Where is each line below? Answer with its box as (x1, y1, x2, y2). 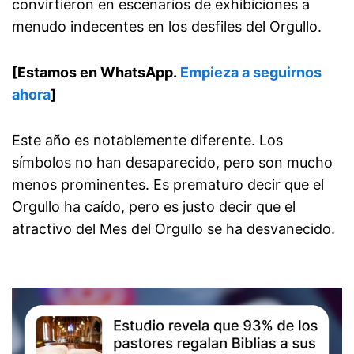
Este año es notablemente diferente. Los (12, 131, 283, 149)
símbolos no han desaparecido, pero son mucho (12, 153, 333, 171)
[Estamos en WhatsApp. (12, 63, 180, 81)
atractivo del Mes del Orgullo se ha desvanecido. (12, 220, 335, 237)
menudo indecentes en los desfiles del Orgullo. (12, 17, 322, 35)
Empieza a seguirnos (180, 63, 322, 81)
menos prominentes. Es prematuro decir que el (12, 175, 324, 193)
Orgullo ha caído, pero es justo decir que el (12, 198, 296, 215)
